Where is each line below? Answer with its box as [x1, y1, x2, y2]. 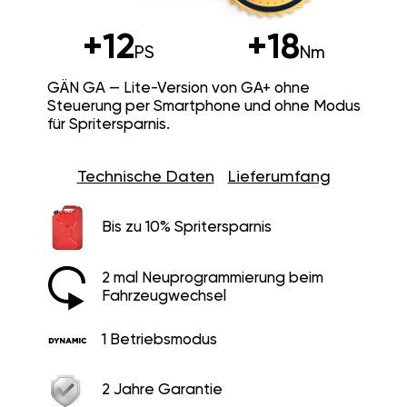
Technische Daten [76, 168, 214, 185]
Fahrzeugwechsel [101, 288, 226, 304]
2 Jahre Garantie [101, 382, 223, 399]
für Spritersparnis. [46, 116, 170, 133]
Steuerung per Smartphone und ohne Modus [46, 98, 361, 114]
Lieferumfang [227, 168, 331, 185]
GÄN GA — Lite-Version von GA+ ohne [46, 80, 310, 96]
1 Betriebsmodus [101, 332, 217, 348]
